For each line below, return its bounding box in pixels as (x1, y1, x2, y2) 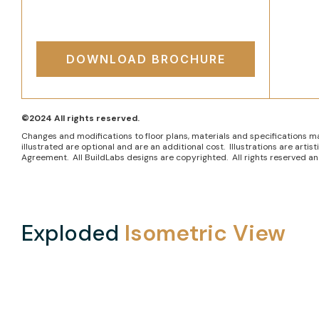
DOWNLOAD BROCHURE (66, 52, 226, 66)
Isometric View (125, 219, 286, 248)
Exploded (21, 219, 125, 248)
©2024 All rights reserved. (21, 113, 140, 124)
